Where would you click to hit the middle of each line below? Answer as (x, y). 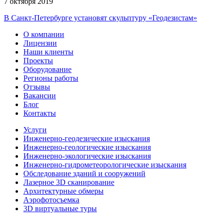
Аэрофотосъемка (51, 200)
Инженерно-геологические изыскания (87, 147)
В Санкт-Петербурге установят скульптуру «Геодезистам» (100, 18)
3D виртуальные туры (60, 208)
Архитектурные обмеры (64, 191)
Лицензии (40, 43)
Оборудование (47, 69)
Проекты (38, 60)
